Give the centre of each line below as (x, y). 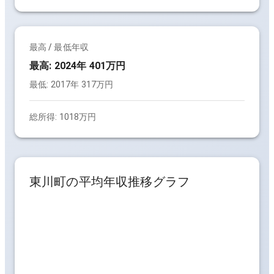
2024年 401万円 (90, 66)
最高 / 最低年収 (59, 47)
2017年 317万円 (82, 84)
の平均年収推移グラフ (128, 182)
